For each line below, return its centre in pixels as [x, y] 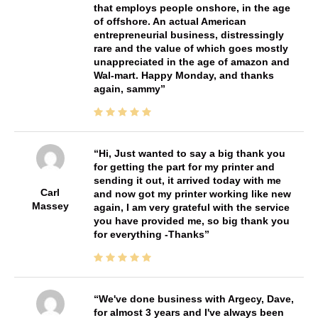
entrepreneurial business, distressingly [188, 35]
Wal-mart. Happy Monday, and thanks [183, 76]
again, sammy [127, 89]
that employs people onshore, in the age [192, 8]
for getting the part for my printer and [184, 167]
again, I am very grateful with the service [191, 208]
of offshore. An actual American [170, 22]
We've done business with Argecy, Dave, [196, 299]
